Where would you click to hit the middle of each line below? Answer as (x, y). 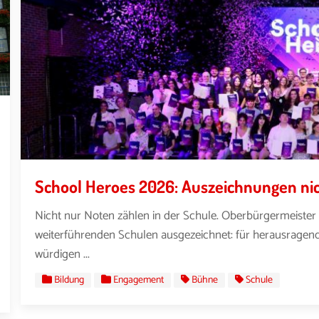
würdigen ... (63, 254)
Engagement (139, 281)
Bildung (69, 281)
